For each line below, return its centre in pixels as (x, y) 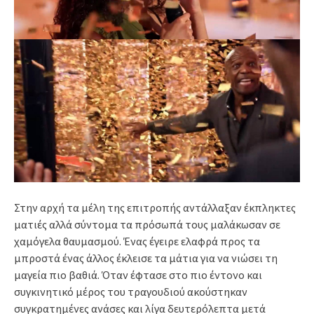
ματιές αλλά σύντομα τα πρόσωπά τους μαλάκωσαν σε (147, 224)
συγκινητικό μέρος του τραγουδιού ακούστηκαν (131, 292)
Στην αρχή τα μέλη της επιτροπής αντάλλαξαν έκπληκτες (155, 207)
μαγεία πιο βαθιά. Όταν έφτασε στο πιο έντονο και (138, 275)
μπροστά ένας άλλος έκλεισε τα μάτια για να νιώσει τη (146, 258)
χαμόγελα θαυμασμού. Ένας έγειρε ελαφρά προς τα (137, 241)
